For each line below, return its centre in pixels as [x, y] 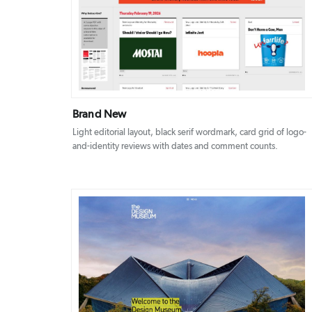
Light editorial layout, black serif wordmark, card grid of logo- [189, 133]
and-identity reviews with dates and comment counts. [175, 147]
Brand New [100, 115]
